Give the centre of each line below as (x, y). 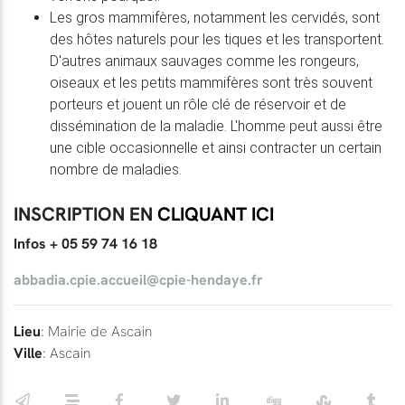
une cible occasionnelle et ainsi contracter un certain (216, 147)
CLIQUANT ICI (216, 213)
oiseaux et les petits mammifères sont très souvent (211, 82)
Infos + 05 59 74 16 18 (85, 243)
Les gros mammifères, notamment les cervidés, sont (215, 17)
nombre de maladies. (116, 169)
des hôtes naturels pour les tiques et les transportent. (217, 39)
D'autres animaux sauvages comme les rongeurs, (204, 61)
